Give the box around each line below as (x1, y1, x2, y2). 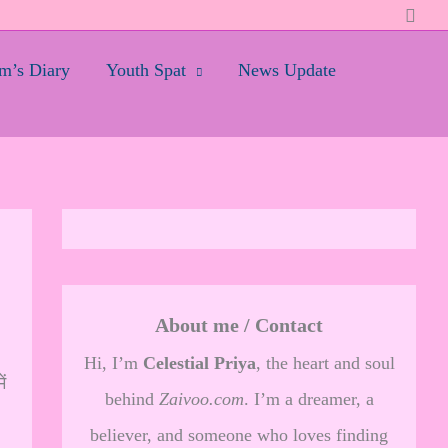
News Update (238, 60, 336, 80)
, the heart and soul (255, 353, 395, 373)
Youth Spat (106, 60, 186, 80)
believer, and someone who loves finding (90, 425, 388, 445)
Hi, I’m (83, 353, 143, 373)
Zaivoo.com (158, 389, 244, 409)
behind (104, 389, 159, 409)
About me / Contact (155, 314, 323, 336)
